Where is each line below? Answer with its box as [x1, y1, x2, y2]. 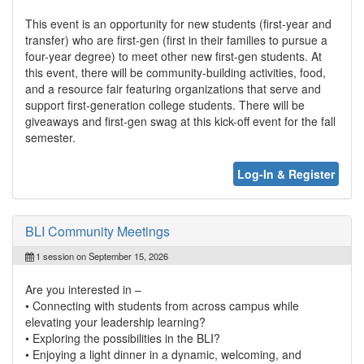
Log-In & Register [237, 165, 335, 182]
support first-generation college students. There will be [25, 96, 305, 113]
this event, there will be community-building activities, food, [25, 63, 326, 80]
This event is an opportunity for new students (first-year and [25, 15, 331, 32]
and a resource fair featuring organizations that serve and [25, 80, 321, 97]
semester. [25, 128, 76, 145]
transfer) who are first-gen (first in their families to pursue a [25, 31, 327, 48]
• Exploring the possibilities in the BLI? [25, 329, 220, 346]
